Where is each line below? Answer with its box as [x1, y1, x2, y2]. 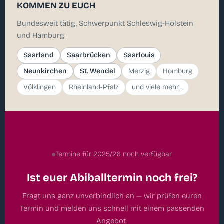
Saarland [23, 50, 54, 59]
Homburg [163, 66, 192, 75]
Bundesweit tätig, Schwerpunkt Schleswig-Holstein [17, 18, 193, 28]
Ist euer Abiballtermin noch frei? [26, 171, 197, 185]
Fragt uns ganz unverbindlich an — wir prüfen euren [22, 191, 202, 201]
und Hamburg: [17, 30, 66, 40]
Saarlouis [123, 50, 154, 59]
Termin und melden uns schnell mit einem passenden [19, 204, 204, 213]
